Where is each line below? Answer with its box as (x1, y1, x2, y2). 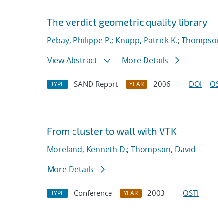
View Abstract (47, 55, 97, 66)
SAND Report (74, 79, 118, 89)
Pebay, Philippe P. (47, 35, 111, 46)
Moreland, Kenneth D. (47, 144, 127, 155)
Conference (74, 188, 112, 198)
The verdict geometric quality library (47, 16, 208, 28)
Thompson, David (131, 144, 196, 155)
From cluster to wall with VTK (47, 125, 177, 137)
